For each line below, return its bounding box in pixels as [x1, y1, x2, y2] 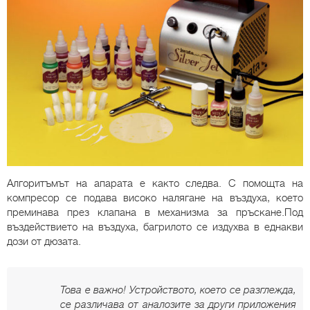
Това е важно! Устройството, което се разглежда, [60, 283, 296, 296]
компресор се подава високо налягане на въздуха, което [7, 191, 303, 204]
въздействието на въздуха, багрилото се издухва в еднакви [7, 220, 303, 233]
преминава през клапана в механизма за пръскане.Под [7, 206, 303, 219]
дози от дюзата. [7, 235, 81, 248]
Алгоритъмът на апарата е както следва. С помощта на [7, 176, 303, 190]
